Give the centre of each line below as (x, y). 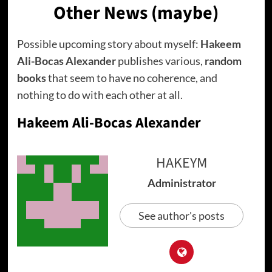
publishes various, (160, 61)
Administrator (182, 183)
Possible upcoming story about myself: (108, 44)
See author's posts (182, 216)
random (223, 61)
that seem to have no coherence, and (131, 78)
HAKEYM (182, 163)
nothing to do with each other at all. (100, 95)
